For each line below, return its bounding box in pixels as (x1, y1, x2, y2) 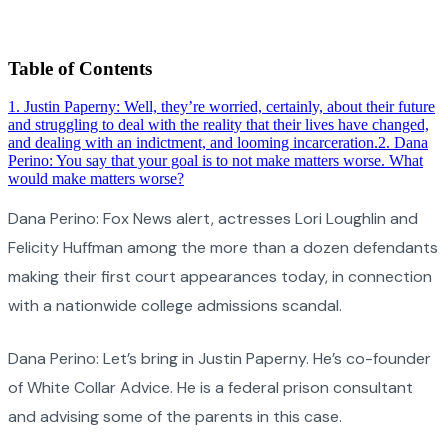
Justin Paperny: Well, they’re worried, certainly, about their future (24, 98, 435, 116)
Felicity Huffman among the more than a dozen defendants (8, 237, 438, 259)
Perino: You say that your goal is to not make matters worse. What (8, 152, 423, 170)
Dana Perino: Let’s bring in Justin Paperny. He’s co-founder (8, 348, 431, 370)
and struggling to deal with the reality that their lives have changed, (8, 116, 429, 134)
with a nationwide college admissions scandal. (8, 295, 342, 317)
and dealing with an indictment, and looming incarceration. (8, 134, 378, 152)
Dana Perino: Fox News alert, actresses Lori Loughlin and (8, 208, 418, 230)
